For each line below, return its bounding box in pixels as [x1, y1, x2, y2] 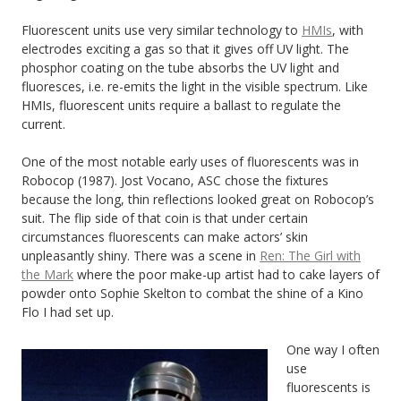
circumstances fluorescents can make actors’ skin [21, 227, 308, 245]
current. [21, 115, 65, 132]
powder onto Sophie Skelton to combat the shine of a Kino [21, 284, 363, 302]
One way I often [286, 340, 380, 358]
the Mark [21, 265, 73, 283]
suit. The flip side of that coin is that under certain [21, 209, 308, 226]
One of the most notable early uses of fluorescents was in [21, 152, 359, 170]
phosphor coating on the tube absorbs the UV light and [21, 58, 339, 76]
